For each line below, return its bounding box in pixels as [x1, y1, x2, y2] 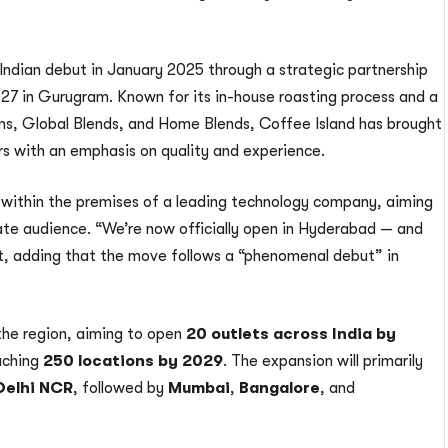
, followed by [73, 379, 168, 398]
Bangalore [239, 379, 320, 398]
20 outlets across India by [186, 325, 396, 344]
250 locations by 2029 [43, 352, 223, 371]
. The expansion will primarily [223, 352, 423, 371]
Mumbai [168, 379, 230, 398]
